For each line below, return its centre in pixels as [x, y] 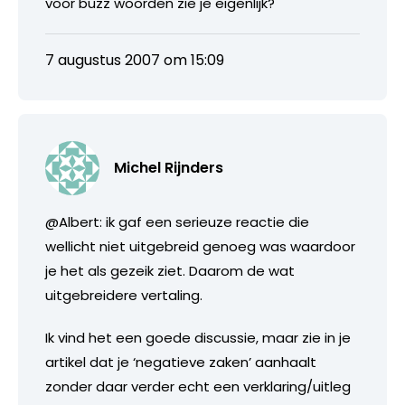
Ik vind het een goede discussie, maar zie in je [198, 337]
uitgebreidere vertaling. [124, 295]
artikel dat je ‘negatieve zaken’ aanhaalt [181, 362]
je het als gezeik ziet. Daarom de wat [170, 270]
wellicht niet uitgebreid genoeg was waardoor [200, 246]
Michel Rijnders [169, 167]
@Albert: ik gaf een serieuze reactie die [177, 221]
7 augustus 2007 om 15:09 [135, 60]
